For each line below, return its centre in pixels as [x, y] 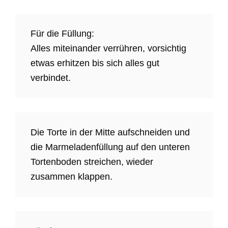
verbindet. [51, 78]
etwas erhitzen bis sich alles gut [95, 63]
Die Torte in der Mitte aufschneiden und [110, 133]
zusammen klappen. [72, 177]
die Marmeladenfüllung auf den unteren [110, 147]
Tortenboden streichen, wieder [92, 162]
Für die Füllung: [62, 34]
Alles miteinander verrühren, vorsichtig [108, 49]
